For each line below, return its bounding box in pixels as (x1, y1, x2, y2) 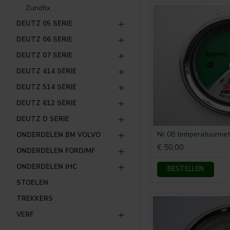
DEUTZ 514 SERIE (16, 83, 76, 92)
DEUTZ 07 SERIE (16, 51, 72, 60)
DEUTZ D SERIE (16, 114, 69, 124)
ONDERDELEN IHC (16, 162, 77, 171)
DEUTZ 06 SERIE (16, 35, 72, 44)
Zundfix (26, 3, 50, 13)
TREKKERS (16, 194, 53, 203)
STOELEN (16, 178, 48, 187)
